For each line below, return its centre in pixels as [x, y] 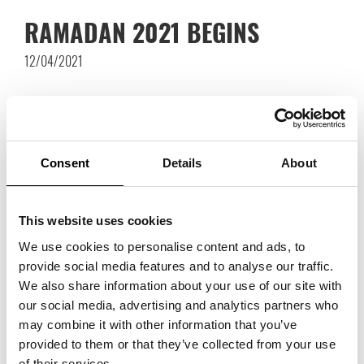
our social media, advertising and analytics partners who [178, 305]
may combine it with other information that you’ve [158, 324]
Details [182, 163]
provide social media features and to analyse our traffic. [176, 266]
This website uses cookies [96, 221]
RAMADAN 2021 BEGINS [142, 32]
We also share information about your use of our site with [180, 285]
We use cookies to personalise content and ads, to [162, 246]
